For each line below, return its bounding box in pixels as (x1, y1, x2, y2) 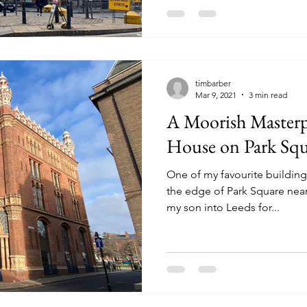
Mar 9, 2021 (195, 89, 236, 100)
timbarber (195, 77, 231, 88)
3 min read (249, 89, 287, 100)
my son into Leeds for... (167, 200, 280, 214)
